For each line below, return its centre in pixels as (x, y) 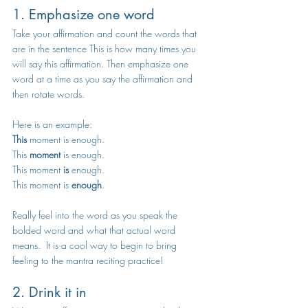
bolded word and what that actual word (95, 230)
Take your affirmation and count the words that (106, 33)
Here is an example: (52, 124)
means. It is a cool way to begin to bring (96, 245)
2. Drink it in (49, 292)
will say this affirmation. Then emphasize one (102, 64)
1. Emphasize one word (86, 14)
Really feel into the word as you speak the (96, 215)
